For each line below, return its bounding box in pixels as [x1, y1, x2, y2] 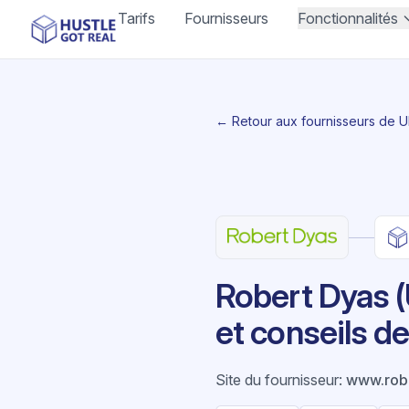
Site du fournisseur [215, 371, 339, 389]
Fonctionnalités [298, 9, 399, 27]
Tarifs [118, 9, 156, 27]
